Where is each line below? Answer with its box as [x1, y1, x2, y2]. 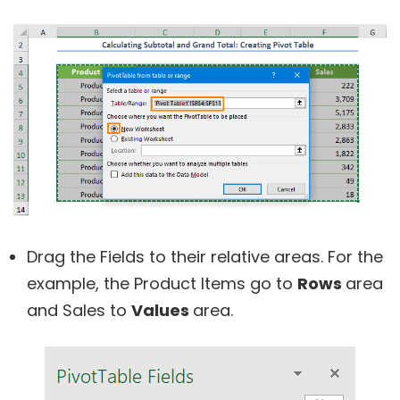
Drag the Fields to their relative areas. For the [27, 246, 383, 268]
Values [131, 299, 193, 321]
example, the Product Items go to [27, 272, 297, 295]
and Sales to [27, 299, 131, 321]
